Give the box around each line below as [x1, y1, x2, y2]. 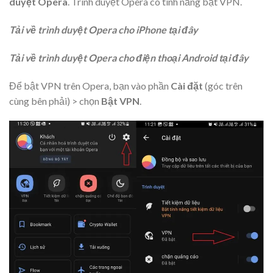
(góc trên [203, 79, 243, 91]
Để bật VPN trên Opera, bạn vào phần [9, 79, 171, 91]
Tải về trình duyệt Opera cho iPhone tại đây [9, 24, 198, 36]
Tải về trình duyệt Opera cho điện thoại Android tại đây [9, 51, 249, 63]
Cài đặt [171, 79, 203, 91]
